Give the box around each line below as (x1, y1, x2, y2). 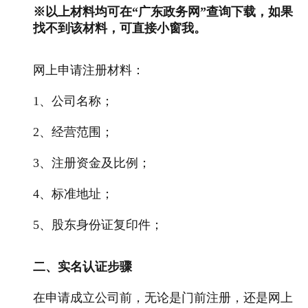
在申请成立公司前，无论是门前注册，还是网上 (33, 290, 293, 305)
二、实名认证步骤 (33, 259, 132, 274)
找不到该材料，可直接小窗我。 (33, 21, 206, 35)
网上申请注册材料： (33, 63, 144, 77)
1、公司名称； (33, 93, 113, 108)
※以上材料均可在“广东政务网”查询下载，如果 (33, 4, 293, 19)
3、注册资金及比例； (33, 155, 151, 170)
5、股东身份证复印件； (33, 217, 163, 232)
